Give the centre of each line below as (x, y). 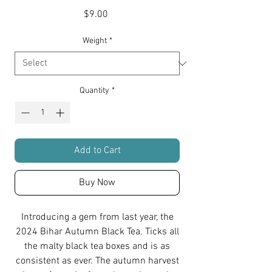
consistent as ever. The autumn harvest (97, 261)
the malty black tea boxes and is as (97, 247)
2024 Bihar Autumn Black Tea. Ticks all (97, 232)
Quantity (94, 91)
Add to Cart (97, 151)
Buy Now (97, 183)
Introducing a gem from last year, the (97, 218)
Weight (94, 41)
